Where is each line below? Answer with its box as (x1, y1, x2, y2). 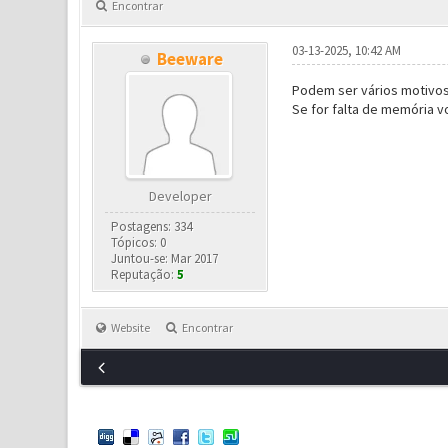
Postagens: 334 (111, 218, 193, 235)
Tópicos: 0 (111, 234, 167, 251)
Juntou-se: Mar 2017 (111, 250, 219, 267)
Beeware (156, 48, 223, 70)
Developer (148, 187, 212, 205)
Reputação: (111, 266, 178, 283)
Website (110, 320, 150, 335)
